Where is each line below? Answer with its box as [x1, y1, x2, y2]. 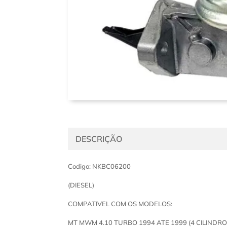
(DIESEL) [68, 180, 95, 189]
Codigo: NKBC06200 [68, 162, 131, 170]
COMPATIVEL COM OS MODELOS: [68, 199, 173, 208]
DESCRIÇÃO [75, 133, 123, 144]
